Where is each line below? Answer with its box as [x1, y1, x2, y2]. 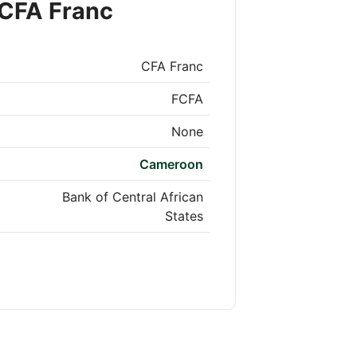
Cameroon [139, 156, 203, 173]
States [165, 208, 203, 225]
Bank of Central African [62, 189, 203, 206]
